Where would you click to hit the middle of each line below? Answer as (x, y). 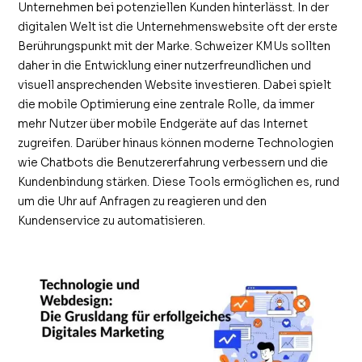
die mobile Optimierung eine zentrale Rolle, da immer (166, 104)
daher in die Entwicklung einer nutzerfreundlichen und (165, 65)
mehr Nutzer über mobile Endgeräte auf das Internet (163, 123)
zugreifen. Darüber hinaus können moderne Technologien (176, 143)
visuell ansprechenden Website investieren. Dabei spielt (175, 84)
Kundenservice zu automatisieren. (112, 220)
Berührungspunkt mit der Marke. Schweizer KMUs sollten (175, 46)
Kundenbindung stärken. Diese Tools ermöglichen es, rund (179, 181)
